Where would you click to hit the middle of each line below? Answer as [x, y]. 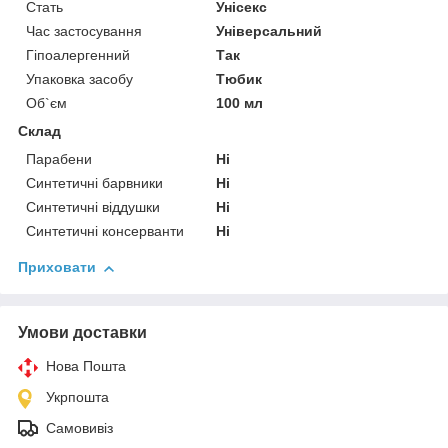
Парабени [59, 159]
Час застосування [84, 31]
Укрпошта [77, 397]
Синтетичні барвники [94, 183]
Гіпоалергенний [78, 55]
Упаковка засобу [79, 79]
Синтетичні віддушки [93, 207]
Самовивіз [79, 428]
